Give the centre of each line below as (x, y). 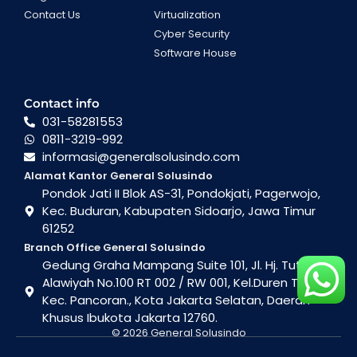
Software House (196, 53)
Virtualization (188, 14)
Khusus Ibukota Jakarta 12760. (129, 317)
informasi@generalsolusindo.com (141, 156)
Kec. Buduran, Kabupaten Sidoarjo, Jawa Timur (178, 210)
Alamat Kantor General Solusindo (118, 175)
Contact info (62, 103)
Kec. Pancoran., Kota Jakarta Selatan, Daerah (176, 300)
